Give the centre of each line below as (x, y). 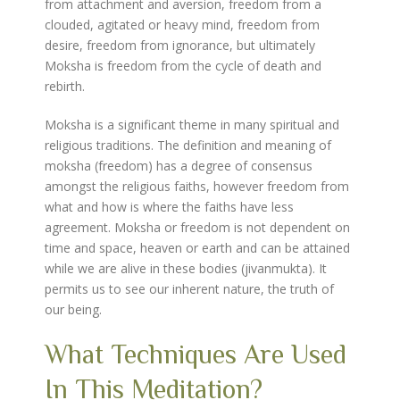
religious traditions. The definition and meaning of (188, 145)
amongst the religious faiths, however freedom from (197, 186)
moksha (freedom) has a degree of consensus (179, 166)
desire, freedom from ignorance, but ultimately (180, 45)
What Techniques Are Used (196, 354)
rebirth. (65, 86)
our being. (73, 309)
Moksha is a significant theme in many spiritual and (192, 125)
